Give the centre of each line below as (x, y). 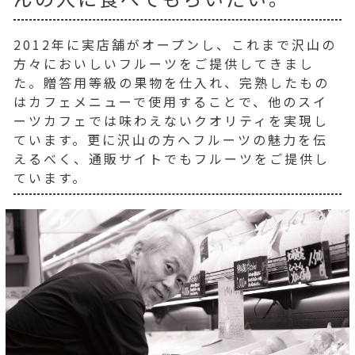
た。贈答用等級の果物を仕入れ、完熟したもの (172, 83)
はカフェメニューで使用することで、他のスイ (171, 102)
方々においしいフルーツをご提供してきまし (164, 64)
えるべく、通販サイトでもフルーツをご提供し (172, 159)
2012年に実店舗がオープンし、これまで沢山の (175, 45)
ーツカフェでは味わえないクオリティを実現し (171, 121)
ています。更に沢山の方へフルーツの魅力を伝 (171, 140)
